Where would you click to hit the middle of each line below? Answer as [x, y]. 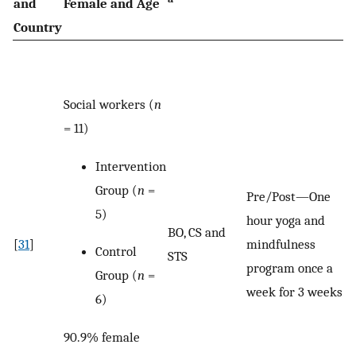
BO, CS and [197, 232]
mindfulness [281, 244]
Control [116, 252]
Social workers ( [109, 104]
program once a [290, 268]
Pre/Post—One [288, 197]
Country [38, 27]
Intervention [131, 166]
